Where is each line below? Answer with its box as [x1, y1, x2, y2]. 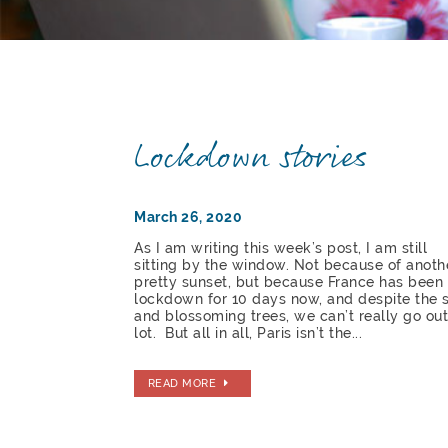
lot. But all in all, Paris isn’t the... [134, 324, 363, 341]
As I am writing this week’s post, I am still [134, 239, 428, 256]
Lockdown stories [134, 130, 368, 185]
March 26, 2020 [134, 208, 243, 225]
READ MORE [147, 376, 217, 391]
